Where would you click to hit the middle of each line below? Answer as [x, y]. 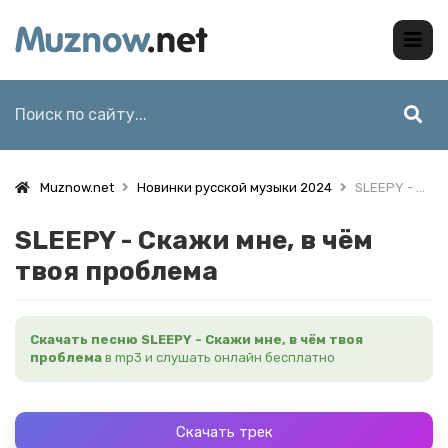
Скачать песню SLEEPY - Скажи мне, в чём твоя [196, 339]
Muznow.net [77, 187]
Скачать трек [224, 432]
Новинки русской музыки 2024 [234, 187]
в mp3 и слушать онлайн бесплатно [218, 357]
